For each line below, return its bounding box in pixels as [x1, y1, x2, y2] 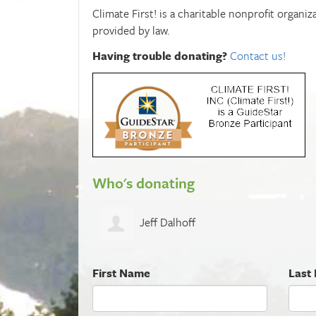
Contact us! [230, 47, 286, 64]
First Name [92, 264, 150, 281]
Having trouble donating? [92, 47, 227, 64]
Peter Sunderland [139, 214, 224, 231]
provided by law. [92, 21, 169, 39]
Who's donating [92, 171, 195, 193]
